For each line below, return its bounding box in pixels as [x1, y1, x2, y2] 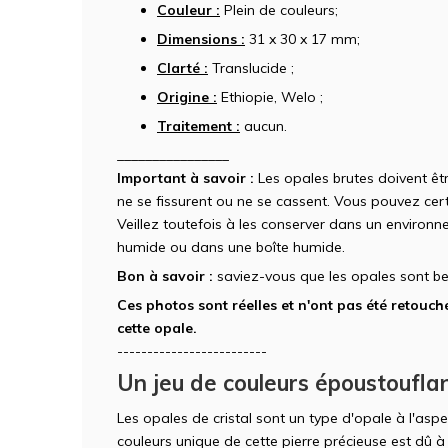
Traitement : [157, 116, 240, 135]
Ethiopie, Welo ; [217, 87, 323, 106]
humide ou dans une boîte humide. [117, 237, 345, 256]
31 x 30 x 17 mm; [245, 29, 360, 48]
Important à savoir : [117, 168, 254, 187]
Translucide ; [208, 58, 294, 77]
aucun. [240, 116, 287, 135]
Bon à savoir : [117, 266, 213, 285]
